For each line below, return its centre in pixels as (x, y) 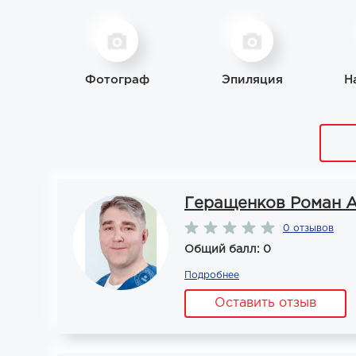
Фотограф (117, 80)
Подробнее (212, 275)
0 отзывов (308, 228)
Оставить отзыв (265, 303)
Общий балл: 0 (228, 250)
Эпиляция (252, 80)
